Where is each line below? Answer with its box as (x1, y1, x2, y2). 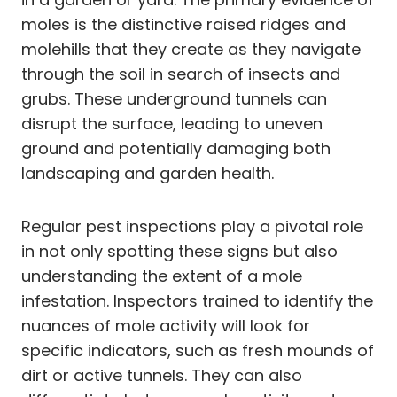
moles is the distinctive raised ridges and (21, 12, 346, 35)
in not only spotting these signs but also (21, 239, 338, 262)
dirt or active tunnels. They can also (21, 363, 302, 386)
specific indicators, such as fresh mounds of (21, 339, 374, 362)
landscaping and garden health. (21, 161, 274, 184)
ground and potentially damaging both (21, 136, 331, 160)
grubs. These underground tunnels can (21, 87, 327, 110)
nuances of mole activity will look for (21, 314, 310, 337)
